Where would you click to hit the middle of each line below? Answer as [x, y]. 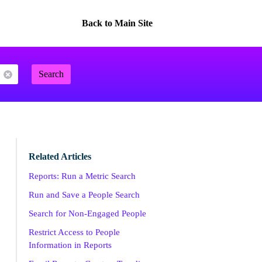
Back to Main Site [117, 23]
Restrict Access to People [74, 232]
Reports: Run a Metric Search [82, 176]
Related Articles [60, 156]
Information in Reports [70, 245]
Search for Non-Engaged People [87, 213]
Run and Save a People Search [84, 195]
